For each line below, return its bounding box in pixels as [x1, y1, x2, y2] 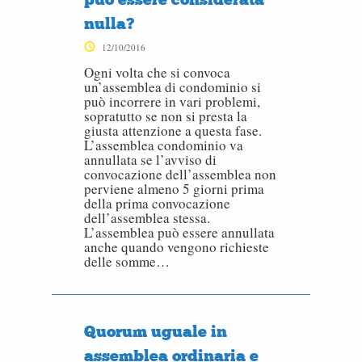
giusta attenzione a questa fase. [84, 121, 262, 140]
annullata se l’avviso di [84, 150, 217, 169]
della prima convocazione [84, 194, 230, 213]
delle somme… [84, 252, 170, 271]
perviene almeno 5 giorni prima [84, 179, 264, 198]
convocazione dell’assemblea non [84, 165, 276, 183]
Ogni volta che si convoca [84, 63, 230, 82]
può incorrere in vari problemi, [84, 92, 260, 111]
